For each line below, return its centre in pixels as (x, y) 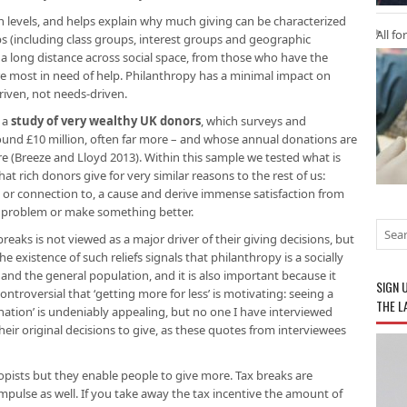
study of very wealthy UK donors (106, 121)
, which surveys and (253, 121)
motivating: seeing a (278, 293)
